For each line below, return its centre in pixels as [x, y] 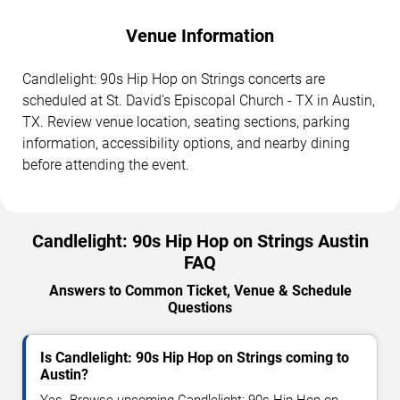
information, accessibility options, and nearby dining [186, 144]
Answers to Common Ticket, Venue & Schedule [200, 291]
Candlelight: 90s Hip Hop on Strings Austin [200, 242]
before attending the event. [106, 165]
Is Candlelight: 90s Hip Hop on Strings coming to [195, 358]
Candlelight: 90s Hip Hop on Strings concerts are [174, 79]
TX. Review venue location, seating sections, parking [186, 122]
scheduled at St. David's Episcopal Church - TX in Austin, [199, 101]
